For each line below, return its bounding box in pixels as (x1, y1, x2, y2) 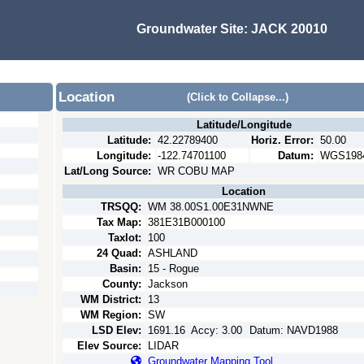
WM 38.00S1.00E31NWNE (148, 201, 274, 213)
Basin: (110, 262, 141, 275)
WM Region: (80, 309, 141, 321)
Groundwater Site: (136, 22, 251, 37)
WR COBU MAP (158, 165, 235, 177)
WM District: (80, 293, 141, 305)
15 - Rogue (148, 262, 199, 275)
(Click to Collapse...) (187, 91, 288, 103)
